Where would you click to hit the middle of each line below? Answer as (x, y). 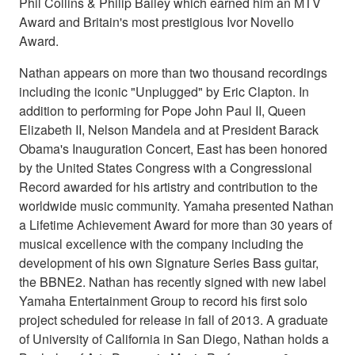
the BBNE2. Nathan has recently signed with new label (173, 281)
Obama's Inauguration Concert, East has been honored (173, 148)
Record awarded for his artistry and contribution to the (168, 186)
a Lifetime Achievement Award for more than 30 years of (176, 224)
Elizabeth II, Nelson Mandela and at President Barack (169, 129)
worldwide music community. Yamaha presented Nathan (176, 205)
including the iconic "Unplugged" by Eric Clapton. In (164, 91)
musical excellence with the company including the (161, 243)
